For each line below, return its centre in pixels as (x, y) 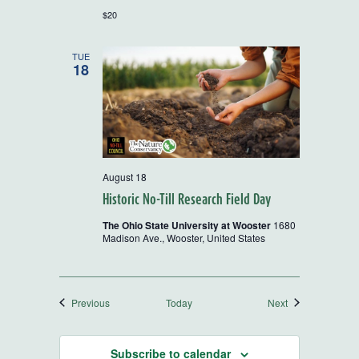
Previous (91, 302)
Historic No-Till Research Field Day (187, 199)
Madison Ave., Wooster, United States (184, 237)
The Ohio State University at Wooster (188, 225)
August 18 (125, 176)
